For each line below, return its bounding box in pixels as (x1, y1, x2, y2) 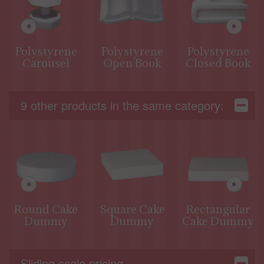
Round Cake (14, 202, 78, 216)
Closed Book (185, 55, 251, 70)
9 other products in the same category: (21, 96, 224, 114)
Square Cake (99, 202, 165, 216)
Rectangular (186, 202, 250, 216)
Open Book (103, 55, 161, 70)
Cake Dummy (182, 213, 254, 228)
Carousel (22, 55, 70, 70)
